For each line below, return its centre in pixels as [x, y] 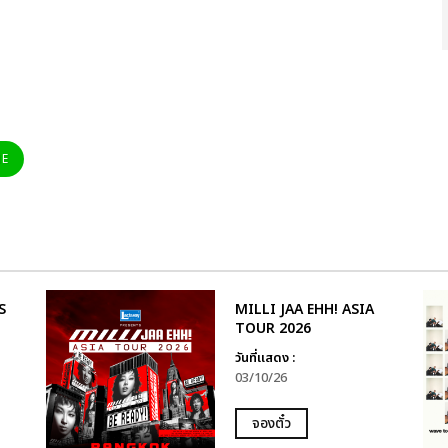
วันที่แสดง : [264, 357]
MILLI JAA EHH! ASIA [304, 309]
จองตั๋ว [271, 423]
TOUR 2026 [272, 328]
